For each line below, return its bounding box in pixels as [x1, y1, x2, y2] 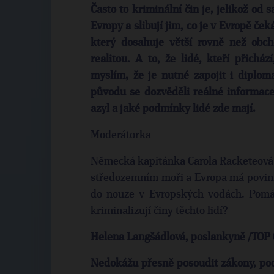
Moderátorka [91, 130, 151, 141]
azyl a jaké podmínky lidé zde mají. [91, 103, 256, 114]
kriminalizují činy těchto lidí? [91, 206, 228, 217]
